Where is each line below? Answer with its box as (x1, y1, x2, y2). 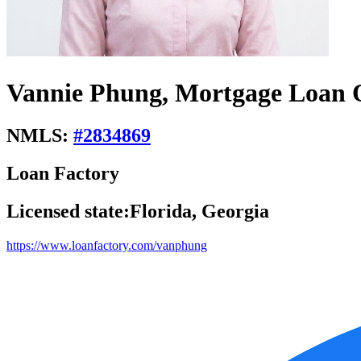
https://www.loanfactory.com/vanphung (6, 238, 207, 252)
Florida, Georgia (130, 200, 269, 222)
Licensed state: (6, 200, 130, 222)
